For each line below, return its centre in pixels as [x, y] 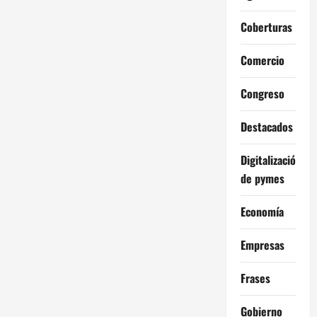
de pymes [262, 178]
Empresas [262, 244]
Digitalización [271, 160]
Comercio [262, 60]
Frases [255, 278]
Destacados [266, 126]
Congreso [262, 93]
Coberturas [266, 27]
